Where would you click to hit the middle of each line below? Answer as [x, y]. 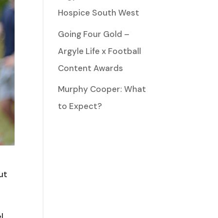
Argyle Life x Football [100, 51]
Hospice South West [99, 13]
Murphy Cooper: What [102, 89]
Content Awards [91, 68]
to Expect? [80, 106]
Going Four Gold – [94, 34]
